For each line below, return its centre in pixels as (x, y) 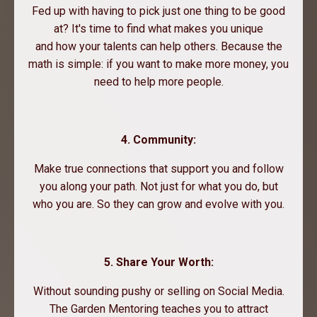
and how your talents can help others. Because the (158, 47)
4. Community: (158, 140)
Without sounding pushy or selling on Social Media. (158, 292)
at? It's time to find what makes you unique (158, 29)
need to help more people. (158, 82)
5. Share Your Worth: (158, 263)
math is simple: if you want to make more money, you (158, 64)
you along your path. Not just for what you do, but (158, 187)
